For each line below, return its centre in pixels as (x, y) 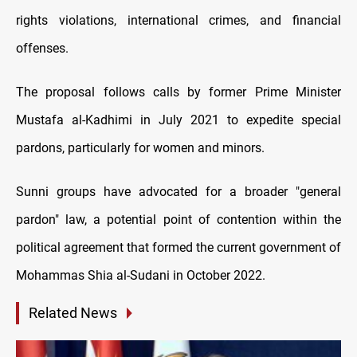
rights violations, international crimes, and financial (178, 21)
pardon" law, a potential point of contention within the (178, 220)
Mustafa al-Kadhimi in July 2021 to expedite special (178, 120)
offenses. (42, 49)
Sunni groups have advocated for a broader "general (178, 192)
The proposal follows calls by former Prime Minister (178, 92)
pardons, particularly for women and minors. (140, 148)
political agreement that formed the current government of (178, 248)
